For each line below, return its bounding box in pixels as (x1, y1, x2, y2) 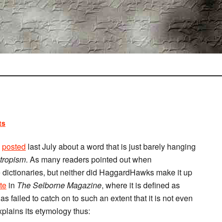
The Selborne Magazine (17, 179, 102, 191)
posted (2, 141, 26, 152)
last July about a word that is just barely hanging (26, 141, 196, 152)
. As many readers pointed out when (26, 154, 152, 165)
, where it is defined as (102, 179, 180, 191)
